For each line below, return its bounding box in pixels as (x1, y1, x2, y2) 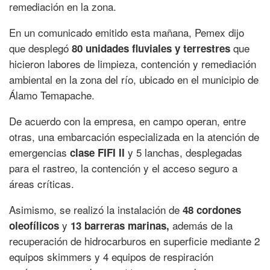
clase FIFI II (70, 145, 128, 160)
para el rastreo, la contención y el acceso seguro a (9, 160, 237, 176)
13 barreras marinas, (71, 218, 172, 233)
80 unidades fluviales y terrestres (72, 41, 233, 56)
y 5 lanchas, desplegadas (128, 145, 242, 160)
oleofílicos (9, 218, 62, 233)
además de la (172, 218, 233, 233)
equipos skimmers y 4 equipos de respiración (9, 249, 213, 265)
